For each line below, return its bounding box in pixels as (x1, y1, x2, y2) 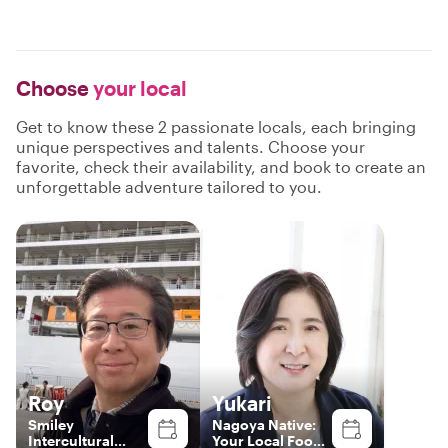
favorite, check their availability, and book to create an (16, 157, 426, 176)
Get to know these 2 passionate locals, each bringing (16, 117, 416, 136)
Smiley (28, 416, 74, 433)
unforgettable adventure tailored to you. (16, 177, 322, 196)
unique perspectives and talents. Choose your (16, 137, 365, 156)
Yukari (212, 391, 272, 415)
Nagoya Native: (212, 416, 316, 433)
